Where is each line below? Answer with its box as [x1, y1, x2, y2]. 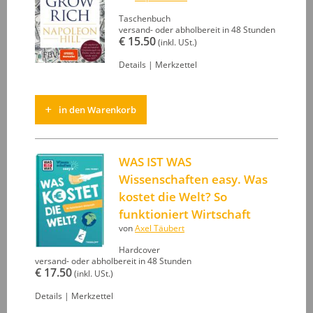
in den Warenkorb [59, 103, 136, 117]
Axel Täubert [135, 223, 184, 234]
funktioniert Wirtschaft [119, 206, 251, 223]
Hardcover [119, 245, 160, 256]
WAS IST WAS [119, 154, 191, 170]
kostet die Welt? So [119, 189, 227, 205]
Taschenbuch [119, 13, 170, 24]
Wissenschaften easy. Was [119, 171, 268, 188]
